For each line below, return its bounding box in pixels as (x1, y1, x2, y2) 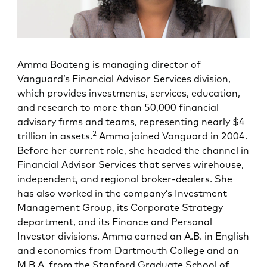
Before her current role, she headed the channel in (17, 144, 250, 156)
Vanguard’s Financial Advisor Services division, (17, 72, 231, 85)
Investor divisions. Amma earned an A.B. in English (17, 229, 250, 242)
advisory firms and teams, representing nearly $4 (17, 115, 246, 128)
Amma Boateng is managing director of (17, 58, 201, 70)
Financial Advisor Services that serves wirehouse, (17, 158, 244, 170)
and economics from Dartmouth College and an (17, 244, 240, 256)
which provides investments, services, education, (17, 86, 241, 99)
